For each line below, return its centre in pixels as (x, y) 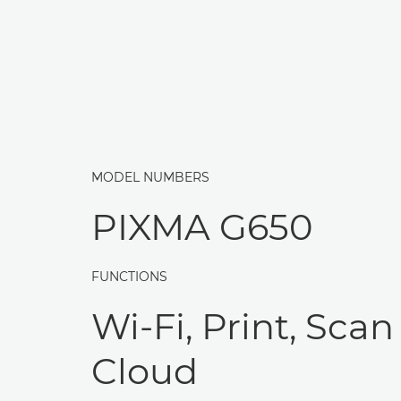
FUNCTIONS (129, 277)
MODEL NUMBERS (150, 177)
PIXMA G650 (202, 227)
